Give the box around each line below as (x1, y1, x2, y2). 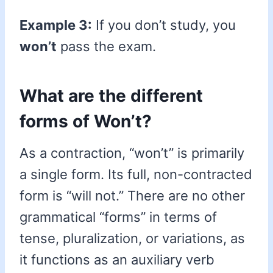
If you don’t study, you (92, 17, 236, 34)
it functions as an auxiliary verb (19, 252, 214, 268)
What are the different (19, 85, 203, 107)
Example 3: (19, 17, 92, 34)
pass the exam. (57, 38, 156, 55)
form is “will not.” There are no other (19, 188, 245, 204)
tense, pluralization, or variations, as (19, 230, 245, 247)
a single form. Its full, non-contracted (19, 166, 252, 183)
